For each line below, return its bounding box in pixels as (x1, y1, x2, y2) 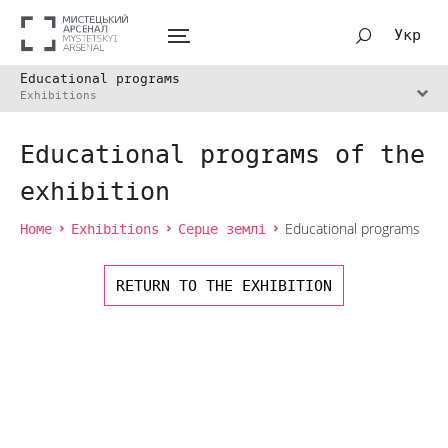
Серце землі (178, 219, 266, 240)
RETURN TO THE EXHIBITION (116, 274, 332, 297)
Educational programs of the (20, 137, 425, 173)
